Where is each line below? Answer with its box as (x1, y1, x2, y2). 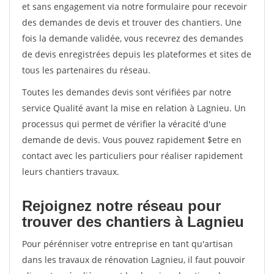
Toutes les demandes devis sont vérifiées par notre (22, 86, 231, 98)
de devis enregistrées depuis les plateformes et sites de (22, 48, 251, 60)
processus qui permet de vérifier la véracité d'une (22, 118, 226, 130)
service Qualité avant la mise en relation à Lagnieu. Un (22, 102, 246, 114)
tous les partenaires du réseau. (22, 64, 150, 76)
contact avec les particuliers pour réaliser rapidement (22, 150, 243, 161)
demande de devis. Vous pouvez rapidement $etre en (22, 134, 242, 146)
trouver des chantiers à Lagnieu (22, 213, 244, 230)
